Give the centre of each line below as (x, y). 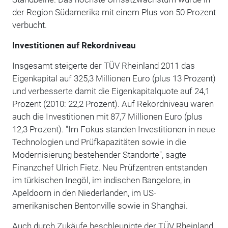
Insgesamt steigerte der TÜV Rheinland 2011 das (103, 65)
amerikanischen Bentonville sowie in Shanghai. (100, 205)
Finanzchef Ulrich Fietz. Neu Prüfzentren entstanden (109, 167)
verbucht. (29, 25)
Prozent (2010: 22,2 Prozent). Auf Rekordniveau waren (113, 104)
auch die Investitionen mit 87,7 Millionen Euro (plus (107, 116)
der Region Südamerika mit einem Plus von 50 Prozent (114, 12)
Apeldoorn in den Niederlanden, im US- (84, 193)
